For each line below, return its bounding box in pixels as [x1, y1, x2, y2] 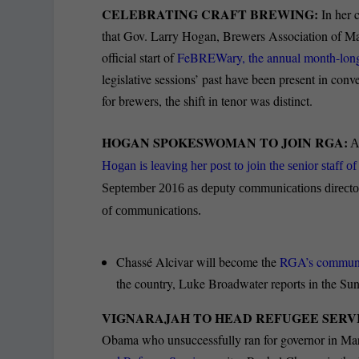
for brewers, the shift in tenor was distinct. [102, 91, 313, 109]
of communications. [102, 204, 202, 218]
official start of [102, 48, 178, 66]
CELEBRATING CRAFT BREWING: [102, 4, 319, 23]
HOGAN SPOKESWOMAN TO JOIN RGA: [102, 133, 349, 152]
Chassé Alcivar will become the [116, 252, 277, 270]
